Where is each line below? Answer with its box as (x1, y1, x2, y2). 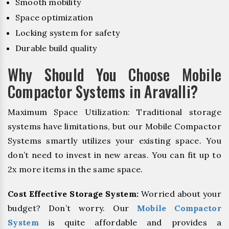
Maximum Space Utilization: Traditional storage (8, 107, 221, 118)
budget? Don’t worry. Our (8, 202, 137, 213)
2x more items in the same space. (8, 164, 143, 175)
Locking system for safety (15, 28, 120, 38)
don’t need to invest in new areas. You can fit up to (8, 150, 221, 161)
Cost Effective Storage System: (8, 188, 139, 199)
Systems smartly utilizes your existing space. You (8, 135, 221, 146)
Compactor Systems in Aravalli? (8, 80, 198, 103)
